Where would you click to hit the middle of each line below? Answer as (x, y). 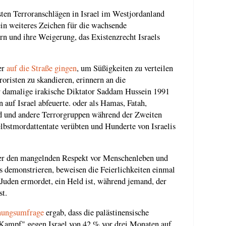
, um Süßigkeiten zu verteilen (125, 68)
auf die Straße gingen (42, 68)
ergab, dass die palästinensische (96, 213)
